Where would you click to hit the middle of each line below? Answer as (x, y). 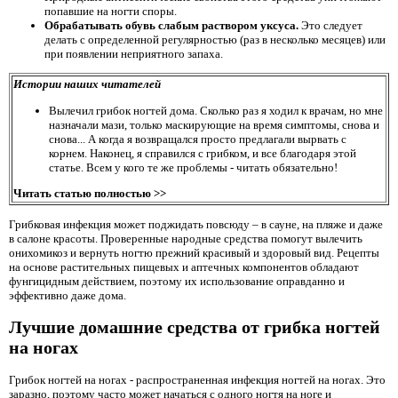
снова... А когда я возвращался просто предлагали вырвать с (198, 139)
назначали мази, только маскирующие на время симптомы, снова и (214, 124)
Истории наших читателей (87, 84)
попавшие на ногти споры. (111, 12)
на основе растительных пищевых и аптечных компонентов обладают (184, 267)
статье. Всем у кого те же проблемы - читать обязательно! (193, 167)
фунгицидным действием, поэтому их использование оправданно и (177, 281)
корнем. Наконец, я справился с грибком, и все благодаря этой (203, 153)
